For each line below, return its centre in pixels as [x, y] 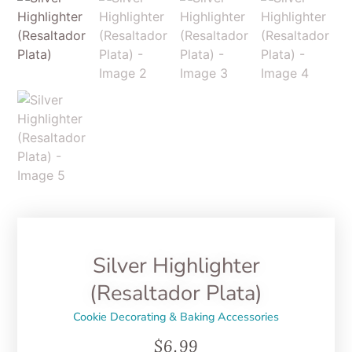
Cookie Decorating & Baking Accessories [176, 316]
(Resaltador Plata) [176, 293]
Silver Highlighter [176, 266]
